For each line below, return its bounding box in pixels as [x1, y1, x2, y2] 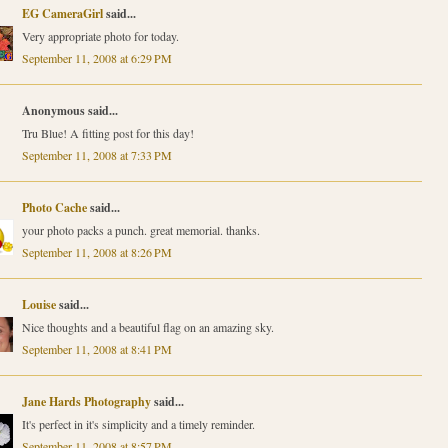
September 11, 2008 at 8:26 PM [21, 244, 172, 261]
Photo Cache [21, 199, 87, 217]
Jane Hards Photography [21, 393, 151, 411]
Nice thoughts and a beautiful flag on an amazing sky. [21, 319, 274, 336]
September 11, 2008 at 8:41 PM [21, 341, 172, 358]
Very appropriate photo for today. [21, 28, 179, 45]
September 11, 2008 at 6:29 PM [21, 50, 172, 67]
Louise [21, 296, 56, 314]
